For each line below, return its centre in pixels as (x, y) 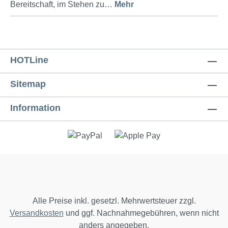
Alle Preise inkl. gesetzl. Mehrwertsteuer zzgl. (114, 201)
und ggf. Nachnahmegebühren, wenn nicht (141, 213)
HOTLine (29, 60)
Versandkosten (36, 213)
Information (35, 108)
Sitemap (28, 84)
